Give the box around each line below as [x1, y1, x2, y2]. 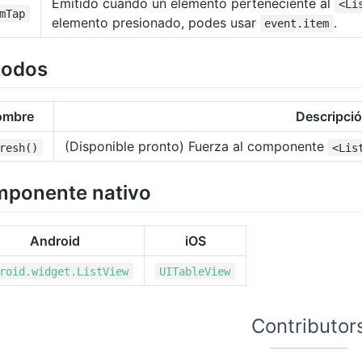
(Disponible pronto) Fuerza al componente [65, 138, 328, 155]
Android [29, 232, 80, 249]
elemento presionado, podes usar [52, 15, 260, 32]
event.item [264, 17, 330, 31]
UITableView [159, 264, 231, 278]
